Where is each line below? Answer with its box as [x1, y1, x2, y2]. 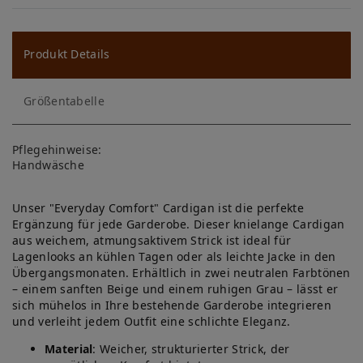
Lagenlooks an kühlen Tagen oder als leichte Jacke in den [12, 248, 336, 264]
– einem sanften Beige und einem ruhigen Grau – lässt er [12, 280, 339, 297]
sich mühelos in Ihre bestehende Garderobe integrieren [12, 297, 331, 313]
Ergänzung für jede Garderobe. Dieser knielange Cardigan [12, 216, 345, 232]
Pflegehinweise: [12, 141, 102, 157]
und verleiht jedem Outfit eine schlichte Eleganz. [12, 313, 291, 329]
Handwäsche [12, 156, 84, 173]
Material [45, 340, 93, 357]
